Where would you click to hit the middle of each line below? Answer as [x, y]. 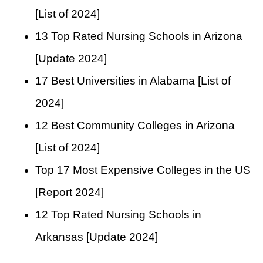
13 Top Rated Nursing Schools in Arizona [139, 36]
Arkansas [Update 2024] [97, 237]
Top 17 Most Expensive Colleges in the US [143, 170]
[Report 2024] [70, 193]
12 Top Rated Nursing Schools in [118, 215]
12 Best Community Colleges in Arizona [135, 126]
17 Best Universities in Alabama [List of [133, 81]
